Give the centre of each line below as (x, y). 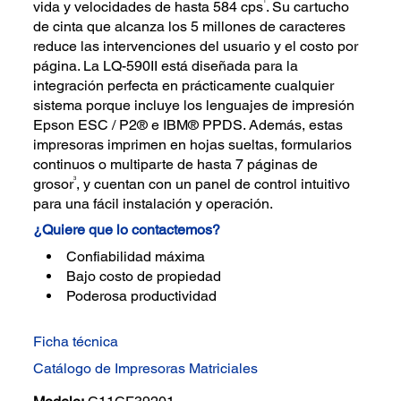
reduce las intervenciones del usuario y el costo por (196, 46)
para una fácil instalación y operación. (154, 203)
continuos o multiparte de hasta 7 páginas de (176, 164)
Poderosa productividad (142, 295)
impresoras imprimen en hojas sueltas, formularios (193, 144)
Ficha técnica (76, 342)
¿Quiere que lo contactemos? (127, 230)
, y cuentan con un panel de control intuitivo (213, 183)
